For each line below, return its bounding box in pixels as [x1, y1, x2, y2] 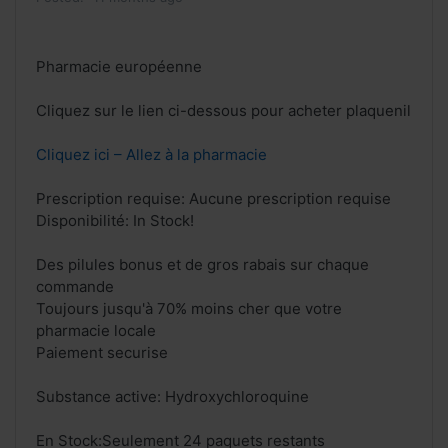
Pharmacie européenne [36, 57, 202, 77]
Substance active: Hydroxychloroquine [36, 387, 309, 407]
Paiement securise [36, 343, 168, 363]
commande [36, 277, 114, 297]
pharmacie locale [36, 321, 156, 341]
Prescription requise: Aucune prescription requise [36, 189, 391, 209]
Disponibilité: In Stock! [36, 211, 194, 231]
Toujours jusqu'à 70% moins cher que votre [36, 299, 342, 319]
